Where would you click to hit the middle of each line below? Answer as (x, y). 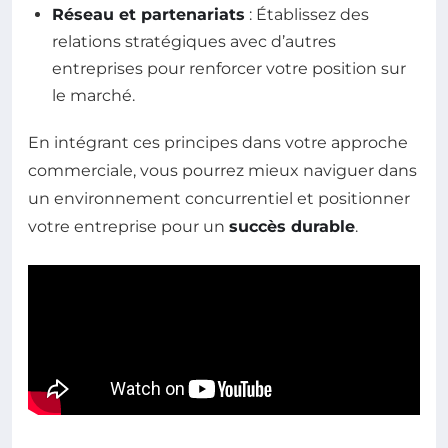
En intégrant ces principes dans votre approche (218, 142)
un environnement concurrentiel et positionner (219, 198)
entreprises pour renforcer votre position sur (229, 68)
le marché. (93, 95)
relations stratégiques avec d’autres (194, 41)
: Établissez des (307, 14)
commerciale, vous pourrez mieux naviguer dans (222, 170)
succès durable (292, 226)
